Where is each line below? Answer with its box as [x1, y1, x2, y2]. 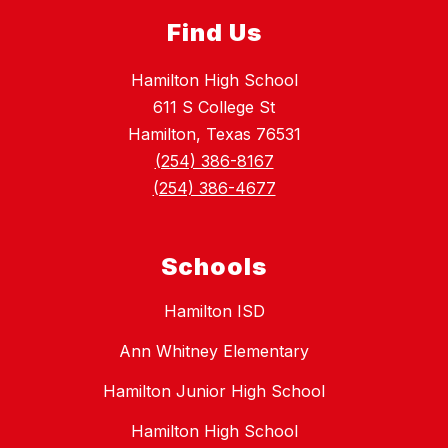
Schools [161, 252, 267, 282]
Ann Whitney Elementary [119, 341, 309, 362]
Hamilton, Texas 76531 [127, 124, 301, 145]
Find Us [166, 18, 262, 48]
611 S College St [153, 97, 275, 118]
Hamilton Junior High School [103, 381, 325, 402]
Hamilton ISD [163, 301, 265, 322]
